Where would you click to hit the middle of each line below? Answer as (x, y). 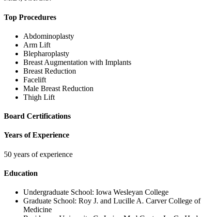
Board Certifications (37, 116)
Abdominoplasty (49, 36)
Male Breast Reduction (58, 88)
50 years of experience (38, 154)
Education (21, 173)
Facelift (35, 79)
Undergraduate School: (60, 192)
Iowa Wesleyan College (132, 192)
